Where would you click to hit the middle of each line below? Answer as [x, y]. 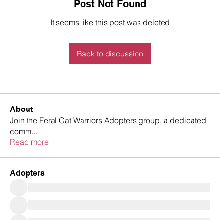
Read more [29, 142]
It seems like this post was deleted [110, 22]
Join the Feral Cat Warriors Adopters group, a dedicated [108, 120]
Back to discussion [110, 54]
